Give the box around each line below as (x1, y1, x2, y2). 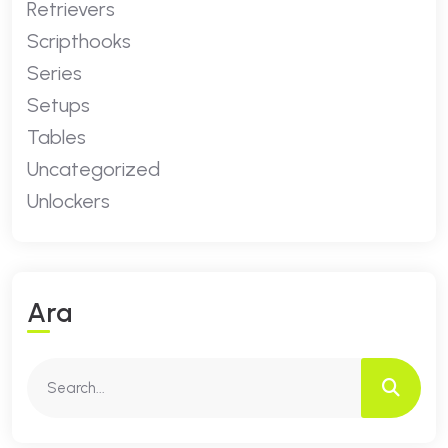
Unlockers (27, 189, 110, 213)
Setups (27, 93, 90, 117)
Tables (27, 125, 86, 149)
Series (27, 61, 82, 85)
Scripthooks (27, 29, 131, 53)
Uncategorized (27, 157, 160, 181)
